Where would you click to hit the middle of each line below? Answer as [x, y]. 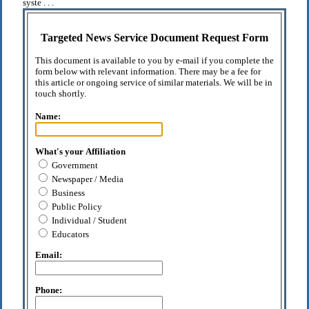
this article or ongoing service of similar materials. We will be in [154, 82]
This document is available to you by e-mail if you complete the [154, 60]
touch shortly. [61, 93]
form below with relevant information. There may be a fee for [148, 71]
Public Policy [76, 206]
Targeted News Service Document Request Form [154, 37]
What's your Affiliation [80, 151]
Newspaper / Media [87, 179]
